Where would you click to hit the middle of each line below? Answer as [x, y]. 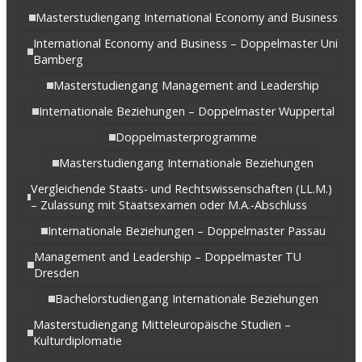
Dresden [56, 272]
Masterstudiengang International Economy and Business [186, 17]
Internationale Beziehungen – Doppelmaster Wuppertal [186, 111]
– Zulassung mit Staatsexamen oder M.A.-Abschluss [169, 204]
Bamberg [58, 59]
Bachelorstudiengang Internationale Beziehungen [186, 298]
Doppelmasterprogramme [186, 137]
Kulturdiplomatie [77, 340]
